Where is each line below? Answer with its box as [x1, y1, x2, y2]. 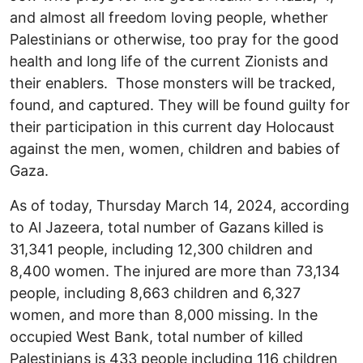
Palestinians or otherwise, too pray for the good [10, 31, 339, 49]
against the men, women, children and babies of [10, 140, 340, 158]
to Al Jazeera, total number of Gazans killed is [10, 219, 323, 237]
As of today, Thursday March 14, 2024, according [10, 197, 349, 215]
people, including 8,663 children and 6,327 [10, 284, 301, 302]
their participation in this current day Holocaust [10, 118, 335, 136]
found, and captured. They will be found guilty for [10, 96, 350, 114]
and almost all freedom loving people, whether [10, 9, 328, 27]
